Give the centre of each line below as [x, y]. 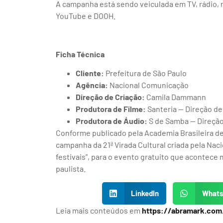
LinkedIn [145, 193]
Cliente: [90, 73]
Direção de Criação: [110, 97]
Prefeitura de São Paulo [145, 73]
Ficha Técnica [80, 54]
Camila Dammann [175, 97]
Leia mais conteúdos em [99, 210]
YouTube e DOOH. [86, 15]
